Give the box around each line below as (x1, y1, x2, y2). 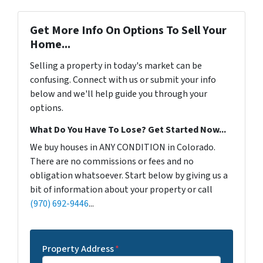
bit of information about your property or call (30, 183, 213, 196)
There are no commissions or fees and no (30, 155, 194, 168)
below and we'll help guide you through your (30, 87, 207, 100)
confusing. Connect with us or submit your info (30, 73, 216, 86)
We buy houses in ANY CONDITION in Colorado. (30, 141, 215, 154)
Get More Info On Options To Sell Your (30, 22, 227, 39)
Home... (30, 36, 70, 53)
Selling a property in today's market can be (30, 59, 202, 72)
